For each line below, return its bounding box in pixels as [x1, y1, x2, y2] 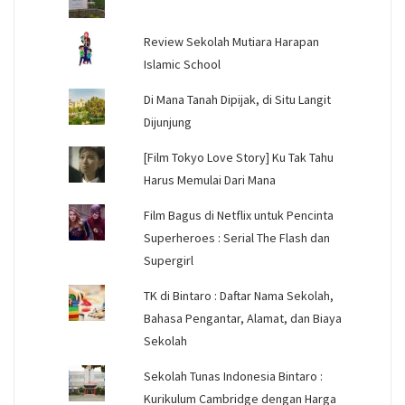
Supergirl [143, 252, 193, 269]
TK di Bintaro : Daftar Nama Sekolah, [143, 287, 334, 305]
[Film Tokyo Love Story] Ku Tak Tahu [143, 149, 334, 166]
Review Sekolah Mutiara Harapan [143, 33, 319, 51]
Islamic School [143, 56, 221, 73]
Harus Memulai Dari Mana [143, 172, 276, 189]
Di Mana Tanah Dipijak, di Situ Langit [143, 91, 331, 108]
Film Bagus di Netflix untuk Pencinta [143, 207, 334, 224]
